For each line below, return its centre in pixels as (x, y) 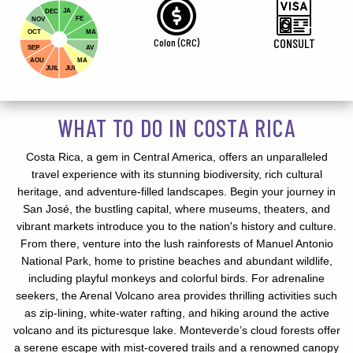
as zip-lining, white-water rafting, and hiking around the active (176, 313)
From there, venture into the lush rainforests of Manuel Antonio (176, 244)
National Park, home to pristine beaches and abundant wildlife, (176, 261)
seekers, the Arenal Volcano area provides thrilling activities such (176, 296)
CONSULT (294, 43)
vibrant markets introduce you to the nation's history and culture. (176, 227)
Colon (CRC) (176, 43)
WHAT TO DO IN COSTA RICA (176, 128)
